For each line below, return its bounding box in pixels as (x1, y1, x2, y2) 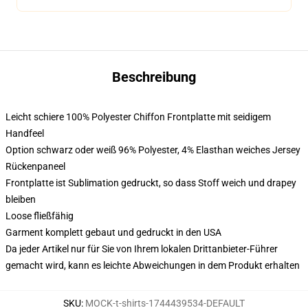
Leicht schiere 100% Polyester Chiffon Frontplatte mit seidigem (5, 111, 271, 122)
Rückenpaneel (5, 161, 65, 172)
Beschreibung (112, 69, 196, 85)
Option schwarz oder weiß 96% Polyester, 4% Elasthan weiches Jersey (5, 144, 300, 155)
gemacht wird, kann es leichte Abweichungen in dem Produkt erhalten (5, 260, 300, 271)
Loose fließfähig (5, 210, 74, 221)
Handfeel (5, 128, 44, 139)
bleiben (5, 194, 36, 205)
